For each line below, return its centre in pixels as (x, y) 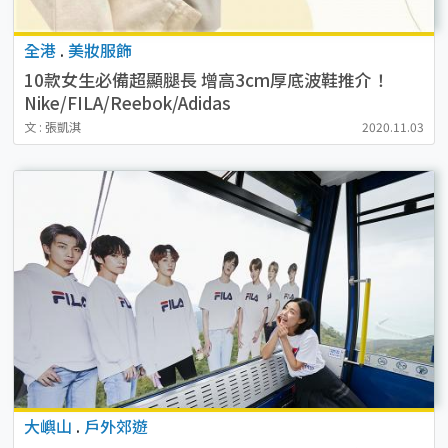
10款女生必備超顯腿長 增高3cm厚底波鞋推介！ (206, 79)
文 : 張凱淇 (52, 126)
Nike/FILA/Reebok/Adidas (127, 102)
